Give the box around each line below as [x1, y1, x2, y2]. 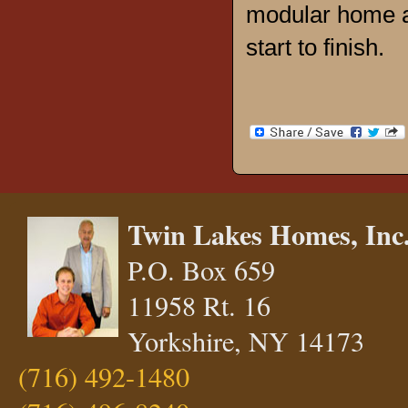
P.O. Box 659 [127, 250, 275, 289]
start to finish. [246, 34, 384, 61]
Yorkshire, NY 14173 [127, 321, 364, 360]
